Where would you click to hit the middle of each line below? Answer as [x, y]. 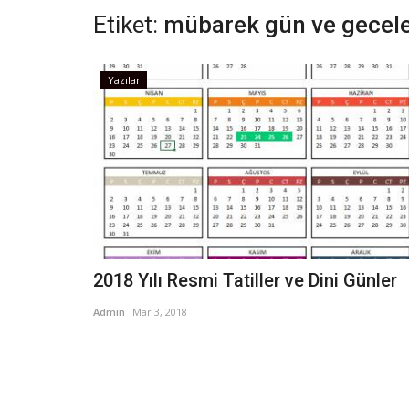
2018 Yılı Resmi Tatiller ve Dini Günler [245, 281]
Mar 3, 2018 [160, 312]
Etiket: [126, 25]
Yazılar [124, 80]
